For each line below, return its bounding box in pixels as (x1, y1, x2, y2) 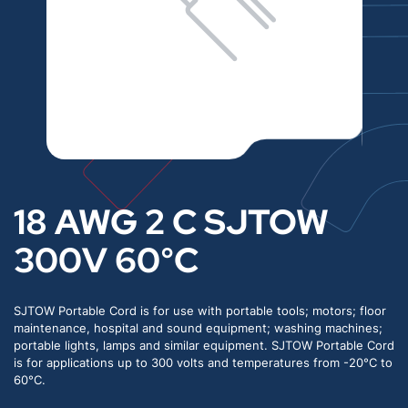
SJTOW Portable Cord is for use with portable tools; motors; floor (14, 304, 386, 318)
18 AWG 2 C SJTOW (14, 199, 329, 245)
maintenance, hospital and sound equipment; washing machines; (14, 321, 382, 335)
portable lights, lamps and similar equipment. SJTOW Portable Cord (14, 339, 394, 352)
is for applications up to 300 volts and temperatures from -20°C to (14, 356, 393, 370)
